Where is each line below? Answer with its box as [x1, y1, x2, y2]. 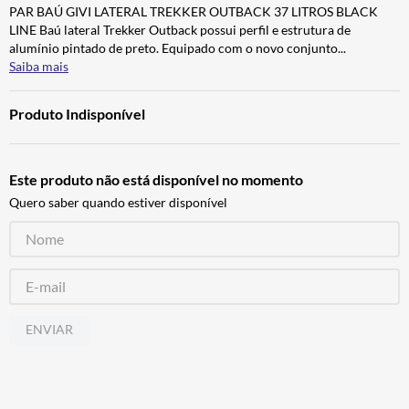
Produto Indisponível [9, 104, 145, 122]
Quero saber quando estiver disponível [9, 194, 227, 210]
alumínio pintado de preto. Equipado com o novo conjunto [9, 39, 338, 56]
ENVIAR [26, 321, 73, 338]
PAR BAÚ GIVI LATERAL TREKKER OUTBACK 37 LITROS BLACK [9, 3, 378, 19]
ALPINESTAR [64, 37, 139, 55]
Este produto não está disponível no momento [9, 170, 303, 188]
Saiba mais [9, 58, 68, 74]
